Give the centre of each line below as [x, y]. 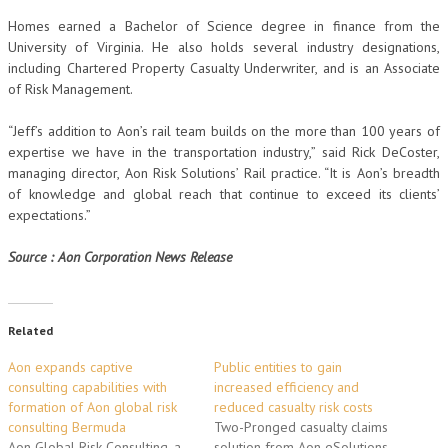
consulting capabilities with [87, 387]
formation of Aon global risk [92, 407]
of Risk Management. [70, 89]
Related [30, 330]
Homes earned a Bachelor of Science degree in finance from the [224, 26]
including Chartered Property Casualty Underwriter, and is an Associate [224, 68]
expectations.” [49, 215]
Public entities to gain [278, 367]
